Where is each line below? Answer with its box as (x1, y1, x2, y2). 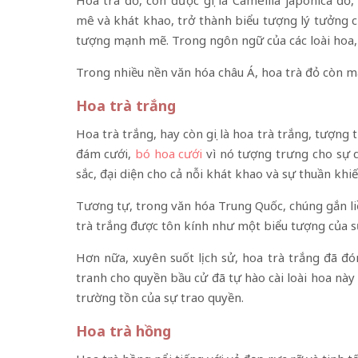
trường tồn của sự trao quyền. (75, 288, 244, 305)
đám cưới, (75, 145, 135, 161)
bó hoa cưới (134, 145, 203, 161)
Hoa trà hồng (75, 320, 171, 340)
